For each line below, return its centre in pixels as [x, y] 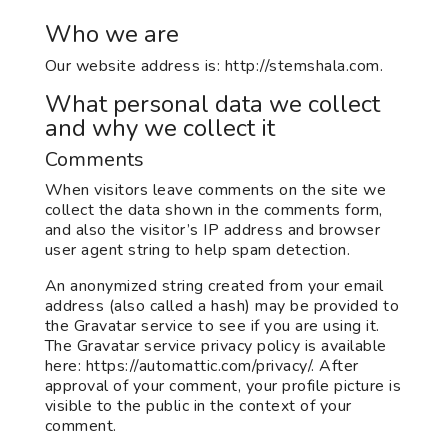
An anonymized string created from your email [214, 286]
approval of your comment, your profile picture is [223, 386]
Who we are [111, 34]
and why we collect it [159, 128]
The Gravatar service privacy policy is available [215, 346]
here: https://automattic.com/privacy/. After [201, 366]
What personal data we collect [212, 104]
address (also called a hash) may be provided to [222, 306]
